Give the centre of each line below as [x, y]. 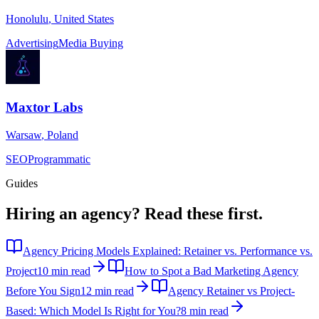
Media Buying [91, 43]
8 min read [205, 310]
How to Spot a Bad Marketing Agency [211, 271]
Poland [63, 135]
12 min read [107, 291]
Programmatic [59, 159]
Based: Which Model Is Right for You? [93, 310]
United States [84, 19]
